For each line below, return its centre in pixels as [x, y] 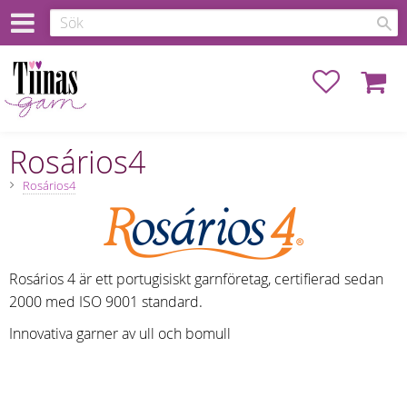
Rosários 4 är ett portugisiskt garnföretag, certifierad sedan [196, 279]
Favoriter [367, 78]
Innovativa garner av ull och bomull [120, 333]
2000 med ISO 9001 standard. [106, 302]
